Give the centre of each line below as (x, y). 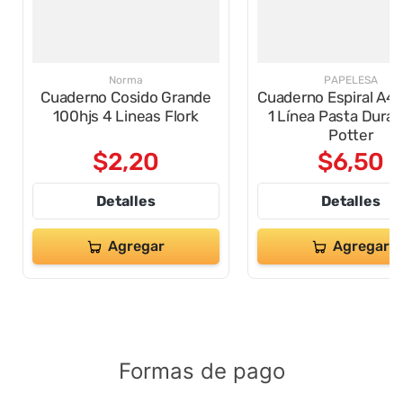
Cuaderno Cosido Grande (126, 98)
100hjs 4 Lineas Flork (126, 116)
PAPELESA (351, 81)
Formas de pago (201, 372)
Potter (351, 135)
